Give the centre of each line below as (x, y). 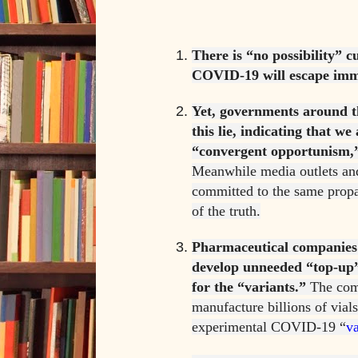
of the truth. (226, 211)
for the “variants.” (249, 287)
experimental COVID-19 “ (269, 327)
